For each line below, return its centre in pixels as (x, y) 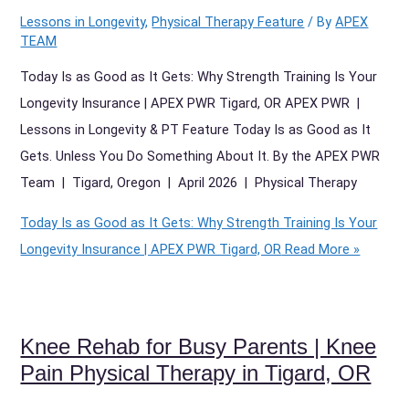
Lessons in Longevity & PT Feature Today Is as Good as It (196, 130)
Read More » (321, 249)
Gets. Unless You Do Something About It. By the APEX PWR (200, 157)
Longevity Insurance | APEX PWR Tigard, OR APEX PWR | (192, 104)
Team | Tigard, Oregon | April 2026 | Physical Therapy (189, 183)
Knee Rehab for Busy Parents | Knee (199, 346)
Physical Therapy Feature (228, 21)
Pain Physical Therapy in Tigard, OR (196, 373)
